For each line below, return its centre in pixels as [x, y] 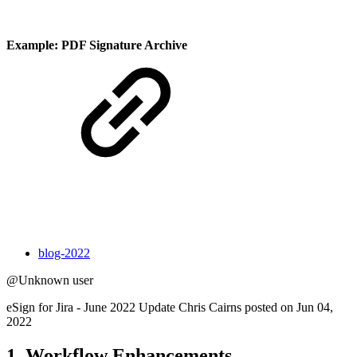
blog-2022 [64, 253]
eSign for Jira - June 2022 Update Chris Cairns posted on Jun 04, [170, 307]
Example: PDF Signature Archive [97, 45]
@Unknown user [50, 280]
